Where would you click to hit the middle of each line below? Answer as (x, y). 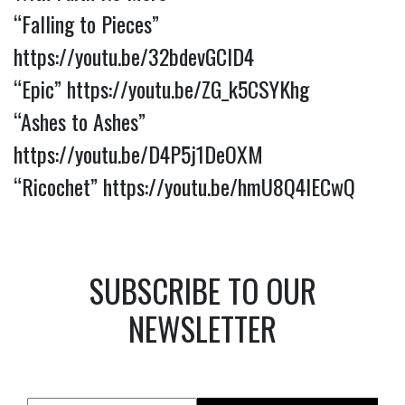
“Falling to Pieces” (86, 24)
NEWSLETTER (202, 328)
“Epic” (40, 89)
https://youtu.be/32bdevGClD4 (134, 56)
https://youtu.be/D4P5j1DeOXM (138, 154)
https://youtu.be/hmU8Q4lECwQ (229, 186)
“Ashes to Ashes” (80, 121)
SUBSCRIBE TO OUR (202, 290)
